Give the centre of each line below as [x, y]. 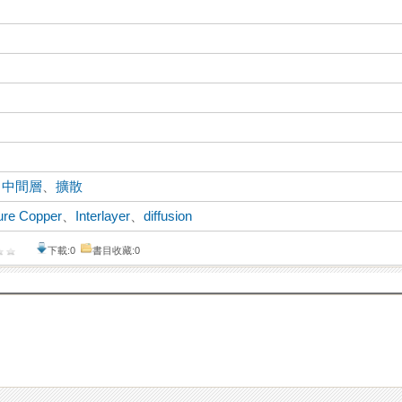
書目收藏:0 [117, 251]
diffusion [168, 217]
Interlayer [103, 217]
